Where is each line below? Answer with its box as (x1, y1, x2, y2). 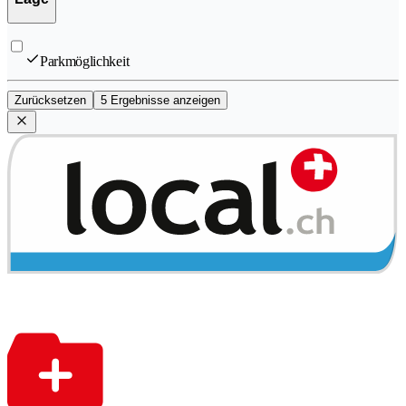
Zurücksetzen (14, 93, 86, 108)
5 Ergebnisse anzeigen (101, 93, 220, 108)
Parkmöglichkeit (40, 53, 130, 70)
